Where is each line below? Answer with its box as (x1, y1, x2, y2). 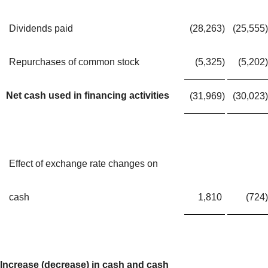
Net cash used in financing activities (6, 90, 169, 100)
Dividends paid (9, 23, 73, 33)
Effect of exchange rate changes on (9, 158, 158, 169)
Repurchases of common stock (9, 56, 139, 67)
